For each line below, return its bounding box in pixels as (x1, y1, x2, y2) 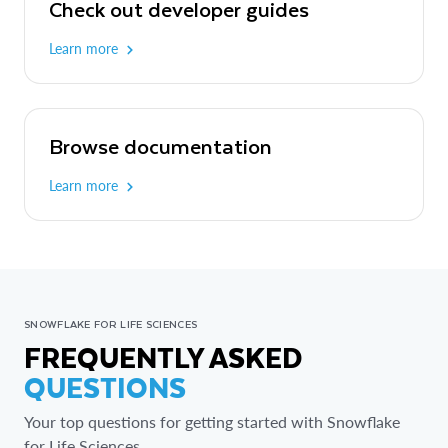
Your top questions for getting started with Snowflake (24, 412, 400, 432)
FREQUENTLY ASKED (24, 334, 302, 380)
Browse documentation (49, 129, 272, 163)
